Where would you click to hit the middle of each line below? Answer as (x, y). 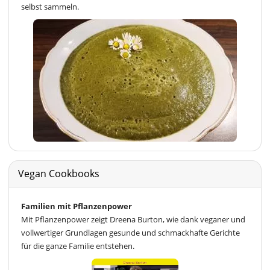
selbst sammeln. (50, 7)
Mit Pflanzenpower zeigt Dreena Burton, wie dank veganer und (133, 220)
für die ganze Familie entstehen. (78, 246)
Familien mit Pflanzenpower (77, 206)
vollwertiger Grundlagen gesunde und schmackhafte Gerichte (130, 233)
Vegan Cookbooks (59, 174)
